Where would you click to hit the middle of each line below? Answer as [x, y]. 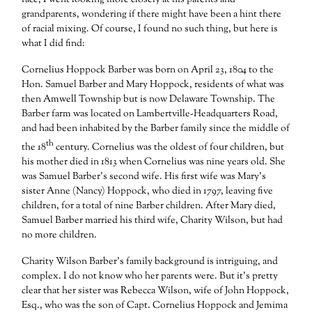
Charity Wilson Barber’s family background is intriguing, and [150, 262]
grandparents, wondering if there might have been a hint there [152, 15]
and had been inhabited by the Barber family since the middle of [156, 129]
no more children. [60, 235]
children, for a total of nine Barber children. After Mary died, [149, 206]
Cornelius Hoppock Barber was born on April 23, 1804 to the [148, 71]
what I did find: [54, 44]
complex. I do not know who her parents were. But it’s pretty [150, 276]
